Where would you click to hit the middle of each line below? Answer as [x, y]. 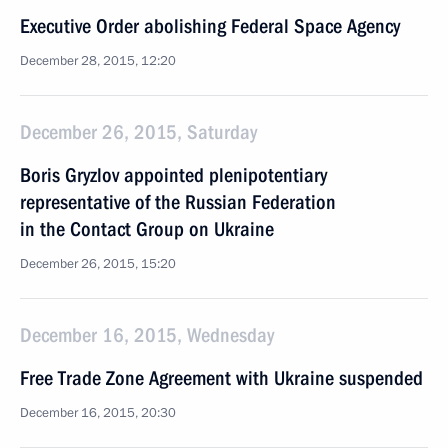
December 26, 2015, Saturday [138, 132]
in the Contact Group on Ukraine [147, 229]
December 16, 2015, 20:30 [98, 413]
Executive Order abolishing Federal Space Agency [210, 26]
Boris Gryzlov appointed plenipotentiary [173, 175]
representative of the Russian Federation [178, 202]
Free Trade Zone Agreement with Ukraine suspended [221, 378]
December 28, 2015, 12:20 [98, 61]
